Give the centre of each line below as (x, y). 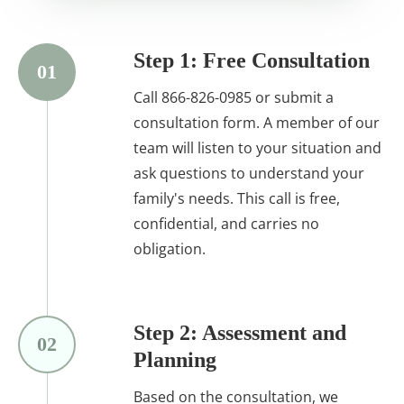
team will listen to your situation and (257, 147)
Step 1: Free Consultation (252, 60)
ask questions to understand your (249, 173)
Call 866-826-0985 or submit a (234, 97)
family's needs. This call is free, (237, 198)
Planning (175, 359)
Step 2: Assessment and (240, 332)
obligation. (170, 248)
